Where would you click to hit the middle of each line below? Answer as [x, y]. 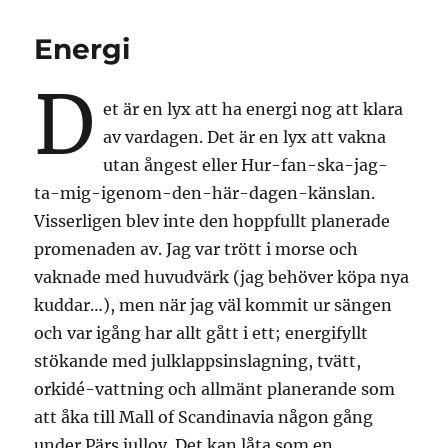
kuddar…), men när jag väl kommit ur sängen [213, 304]
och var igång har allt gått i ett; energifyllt [201, 332]
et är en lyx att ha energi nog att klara [253, 108]
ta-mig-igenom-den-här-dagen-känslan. [205, 192]
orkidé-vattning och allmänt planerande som [215, 388]
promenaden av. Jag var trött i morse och [196, 248]
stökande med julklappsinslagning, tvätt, [198, 360]
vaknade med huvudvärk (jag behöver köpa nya [222, 276]
